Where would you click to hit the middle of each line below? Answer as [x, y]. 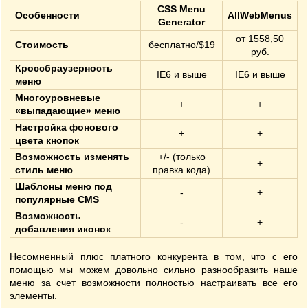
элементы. [33, 296]
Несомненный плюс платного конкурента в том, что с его [154, 256]
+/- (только [181, 157]
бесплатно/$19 [181, 45]
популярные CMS [57, 199]
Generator [181, 22]
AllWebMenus [260, 15]
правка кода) [181, 170]
